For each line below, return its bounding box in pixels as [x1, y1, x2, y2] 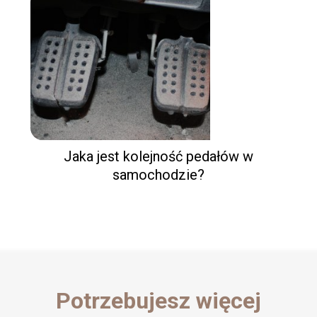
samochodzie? [113, 166, 204, 183]
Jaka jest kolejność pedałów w [64, 147, 253, 165]
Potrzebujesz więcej [55, 287, 261, 315]
